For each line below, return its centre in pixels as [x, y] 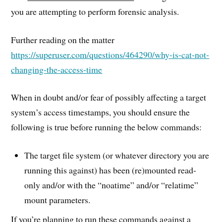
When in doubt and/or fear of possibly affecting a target [109, 97]
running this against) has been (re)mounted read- [111, 170]
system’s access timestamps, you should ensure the [101, 112]
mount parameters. [57, 200]
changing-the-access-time [57, 69]
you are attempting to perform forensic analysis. [95, 11]
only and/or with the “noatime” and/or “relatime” [111, 185]
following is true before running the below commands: [107, 127]
